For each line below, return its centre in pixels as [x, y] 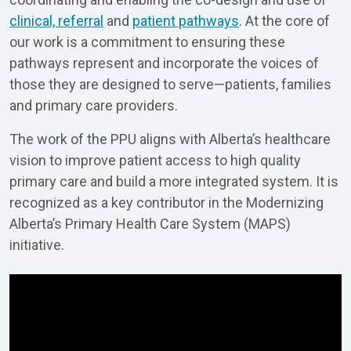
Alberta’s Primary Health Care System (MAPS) [150, 224]
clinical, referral [56, 21]
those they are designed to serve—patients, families [170, 84]
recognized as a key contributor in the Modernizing [166, 203]
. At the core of [284, 21]
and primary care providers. [94, 105]
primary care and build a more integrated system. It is [174, 181]
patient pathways [186, 21]
